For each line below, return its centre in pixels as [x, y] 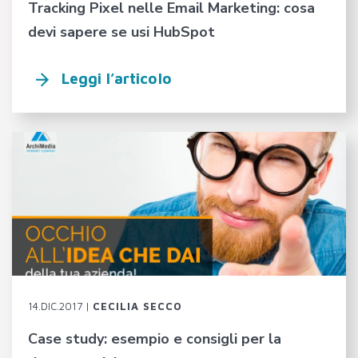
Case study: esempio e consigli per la [155, 338]
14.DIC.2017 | [60, 306]
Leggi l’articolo [117, 78]
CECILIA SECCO [137, 306]
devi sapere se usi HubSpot [121, 32]
